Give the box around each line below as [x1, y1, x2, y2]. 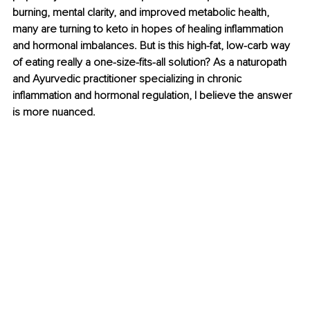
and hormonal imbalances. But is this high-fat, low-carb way [12, 39, 293, 53]
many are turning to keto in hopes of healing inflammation [12, 22, 286, 37]
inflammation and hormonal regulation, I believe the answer [12, 89, 295, 103]
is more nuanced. [12, 105, 95, 120]
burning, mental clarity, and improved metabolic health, [12, 6, 272, 20]
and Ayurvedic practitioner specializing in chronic [12, 72, 244, 86]
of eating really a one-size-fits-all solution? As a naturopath [12, 55, 289, 70]
